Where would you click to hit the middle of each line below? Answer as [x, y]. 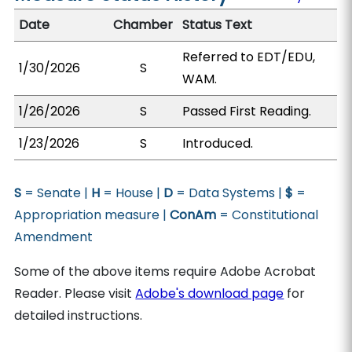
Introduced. [218, 143]
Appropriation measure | [92, 215]
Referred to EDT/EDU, [249, 57]
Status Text [218, 25]
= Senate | [57, 193]
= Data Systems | [229, 193]
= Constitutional [268, 215]
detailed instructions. [79, 315]
